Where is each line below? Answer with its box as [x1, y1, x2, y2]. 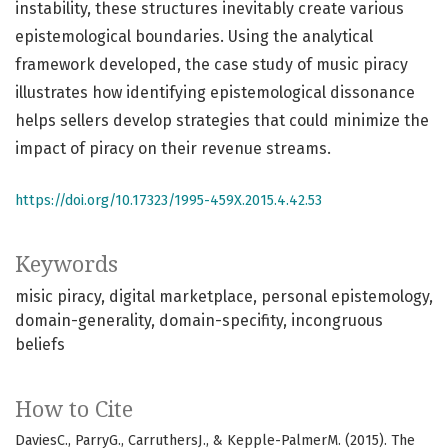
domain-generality [15, 311, 151, 331]
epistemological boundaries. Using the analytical [15, 27, 373, 47]
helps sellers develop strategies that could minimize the [15, 111, 429, 131]
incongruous [291, 311, 383, 331]
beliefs [15, 335, 65, 355]
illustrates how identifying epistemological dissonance [15, 83, 415, 103]
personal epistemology [261, 287, 429, 307]
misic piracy [15, 287, 101, 307]
